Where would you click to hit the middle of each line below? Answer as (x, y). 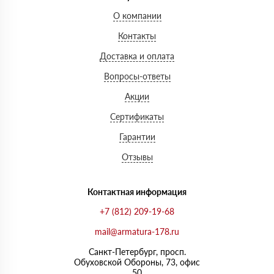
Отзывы (137, 157)
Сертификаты (137, 117)
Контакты (137, 36)
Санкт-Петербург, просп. (137, 252)
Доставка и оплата (137, 56)
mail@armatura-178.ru (137, 232)
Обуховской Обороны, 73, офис (137, 262)
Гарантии (137, 137)
